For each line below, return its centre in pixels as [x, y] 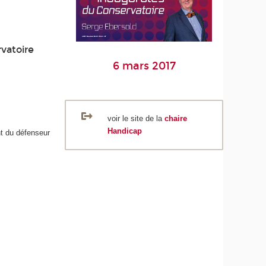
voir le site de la [136, 119]
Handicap [124, 131]
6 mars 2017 [144, 66]
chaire [175, 119]
